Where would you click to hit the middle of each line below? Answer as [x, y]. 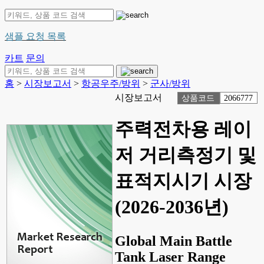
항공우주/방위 [111, 83]
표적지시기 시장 [183, 181]
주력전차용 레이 [183, 129]
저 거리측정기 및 [186, 155]
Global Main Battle [174, 241]
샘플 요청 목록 [35, 36]
